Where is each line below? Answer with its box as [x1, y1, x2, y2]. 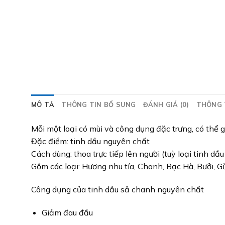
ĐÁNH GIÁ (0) [143, 100, 189, 109]
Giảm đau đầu [41, 207, 93, 218]
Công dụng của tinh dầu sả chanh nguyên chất [31, 184, 204, 195]
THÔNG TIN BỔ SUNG [61, 100, 136, 109]
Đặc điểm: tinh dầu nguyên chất [31, 136, 150, 147]
